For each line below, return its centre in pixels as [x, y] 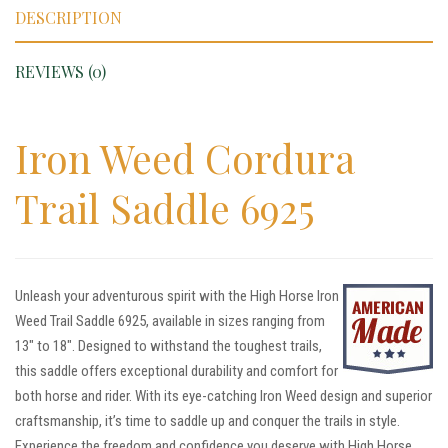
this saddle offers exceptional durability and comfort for [176, 371]
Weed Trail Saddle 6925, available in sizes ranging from [170, 321]
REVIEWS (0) [60, 72]
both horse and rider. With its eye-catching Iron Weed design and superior [223, 396]
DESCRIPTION [68, 18]
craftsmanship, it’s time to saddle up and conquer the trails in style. [207, 421]
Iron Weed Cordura [185, 158]
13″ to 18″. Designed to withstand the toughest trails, [168, 346]
